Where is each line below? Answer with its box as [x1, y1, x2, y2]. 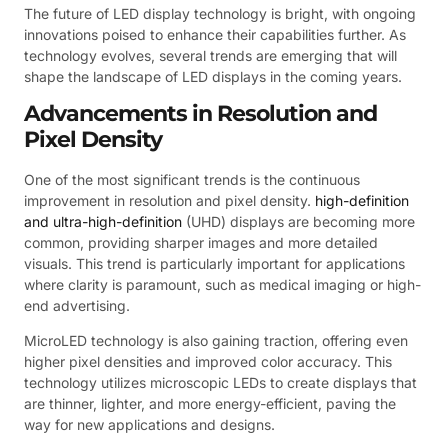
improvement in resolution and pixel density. [24, 192, 315, 210]
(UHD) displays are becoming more [182, 213, 415, 231]
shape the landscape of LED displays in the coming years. [24, 67, 402, 85]
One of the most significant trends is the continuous [24, 171, 360, 189]
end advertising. [24, 297, 130, 315]
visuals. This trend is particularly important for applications [24, 255, 405, 273]
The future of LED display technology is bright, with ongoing [24, 4, 416, 22]
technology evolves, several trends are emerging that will [24, 46, 397, 64]
